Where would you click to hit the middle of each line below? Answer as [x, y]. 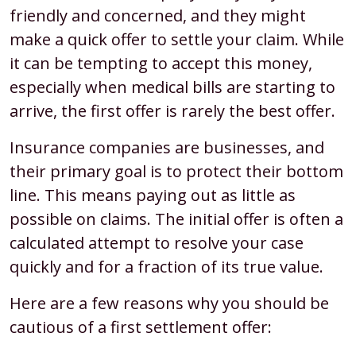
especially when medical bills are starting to [172, 87]
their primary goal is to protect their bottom [176, 171]
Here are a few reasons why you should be [169, 303]
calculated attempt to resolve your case [157, 243]
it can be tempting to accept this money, [161, 63]
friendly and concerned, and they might [158, 15]
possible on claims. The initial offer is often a [176, 219]
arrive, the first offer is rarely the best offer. [172, 111]
